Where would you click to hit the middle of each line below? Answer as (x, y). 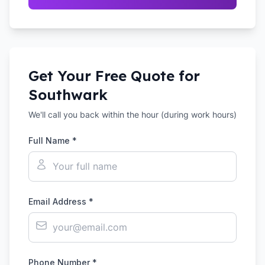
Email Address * (61, 201)
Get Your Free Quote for (114, 76)
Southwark (68, 95)
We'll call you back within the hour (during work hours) (132, 114)
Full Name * (53, 140)
